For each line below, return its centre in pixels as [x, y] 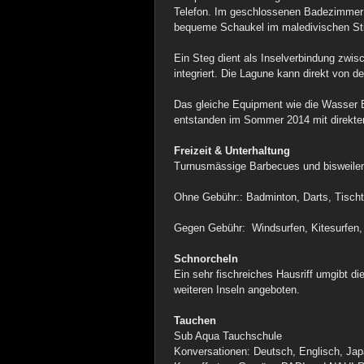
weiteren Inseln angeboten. [237, 290]
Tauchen [195, 321]
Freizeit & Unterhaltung [232, 151]
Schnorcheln [206, 259]
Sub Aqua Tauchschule [228, 336]
